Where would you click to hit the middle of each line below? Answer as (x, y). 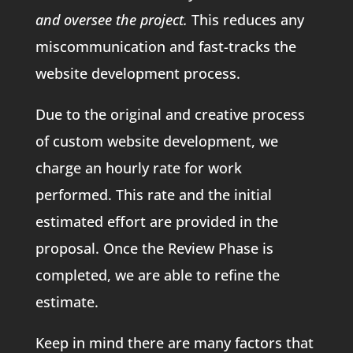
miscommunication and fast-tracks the (165, 46)
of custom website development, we (156, 141)
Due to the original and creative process (170, 114)
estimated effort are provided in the (156, 221)
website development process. (137, 73)
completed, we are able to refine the (157, 275)
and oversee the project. (111, 19)
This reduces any (245, 19)
